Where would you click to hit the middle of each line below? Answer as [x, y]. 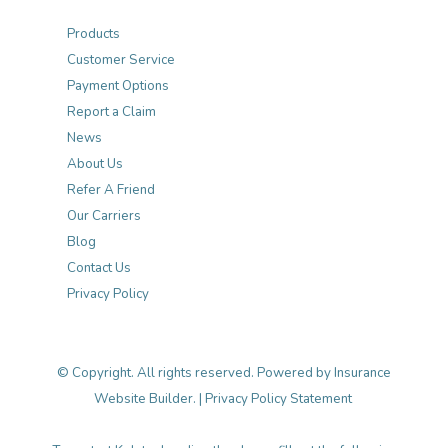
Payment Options [117, 86]
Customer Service [120, 60]
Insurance [362, 373]
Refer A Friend [110, 190]
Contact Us [98, 268]
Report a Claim [111, 112]
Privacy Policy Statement [279, 399]
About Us [94, 164]
